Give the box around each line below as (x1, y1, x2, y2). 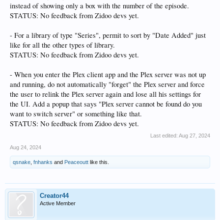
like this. (88, 159, 109, 165)
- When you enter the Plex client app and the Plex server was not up (10, 70, 206, 79)
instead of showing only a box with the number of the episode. (10, 1, 189, 10)
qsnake (13, 159, 30, 165)
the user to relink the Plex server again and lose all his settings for (10, 89, 201, 99)
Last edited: (150, 133, 179, 138)
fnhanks (33, 159, 53, 165)
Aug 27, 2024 (179, 133, 210, 138)
